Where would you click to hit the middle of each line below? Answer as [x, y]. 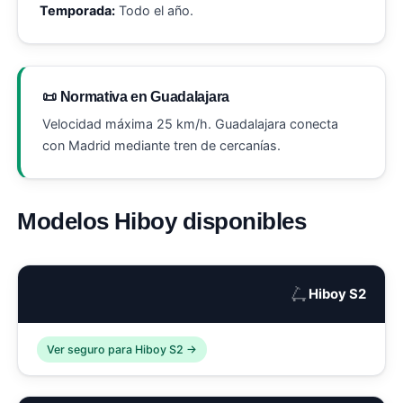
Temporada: [78, 10]
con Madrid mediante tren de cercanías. [162, 146]
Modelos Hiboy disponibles [161, 222]
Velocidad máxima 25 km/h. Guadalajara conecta [191, 124]
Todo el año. [155, 10]
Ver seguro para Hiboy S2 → [122, 349]
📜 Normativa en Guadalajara [136, 96]
